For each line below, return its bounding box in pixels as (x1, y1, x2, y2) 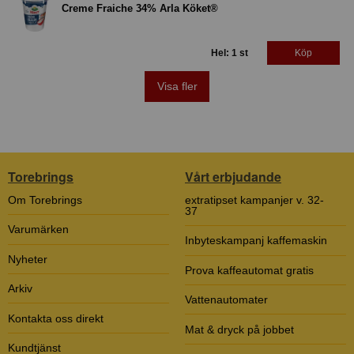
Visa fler (156, 80, 198, 93)
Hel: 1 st (211, 47, 248, 58)
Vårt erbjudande (185, 167, 281, 186)
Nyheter (8, 252, 47, 265)
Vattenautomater (185, 293, 268, 307)
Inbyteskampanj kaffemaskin (185, 234, 327, 247)
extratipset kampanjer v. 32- (185, 194, 324, 207)
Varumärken (8, 223, 69, 236)
